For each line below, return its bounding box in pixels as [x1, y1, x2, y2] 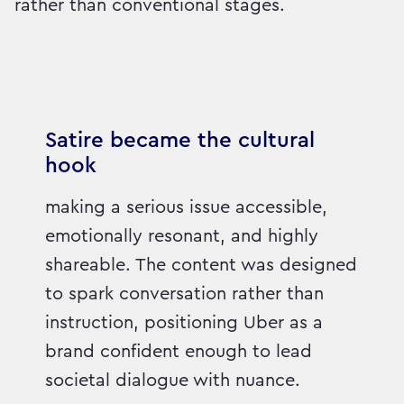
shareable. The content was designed [45, 256, 358, 275]
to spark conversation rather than [45, 285, 325, 304]
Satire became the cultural [45, 130, 316, 152]
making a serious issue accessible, [45, 198, 328, 217]
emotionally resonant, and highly [45, 227, 319, 246]
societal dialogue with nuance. [45, 372, 301, 390]
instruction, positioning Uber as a [45, 314, 324, 333]
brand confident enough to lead [45, 343, 313, 362]
